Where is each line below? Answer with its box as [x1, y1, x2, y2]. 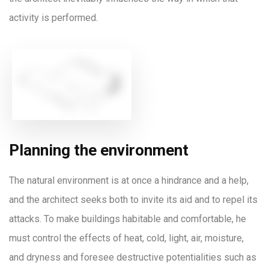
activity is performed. [9, 12, 98, 23]
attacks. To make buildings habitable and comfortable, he [9, 213, 246, 225]
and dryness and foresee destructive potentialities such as [9, 251, 256, 263]
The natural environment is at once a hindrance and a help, [9, 174, 249, 186]
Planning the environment [9, 141, 189, 159]
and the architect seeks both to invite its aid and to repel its [9, 193, 258, 205]
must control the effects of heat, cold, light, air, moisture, [9, 232, 244, 244]
